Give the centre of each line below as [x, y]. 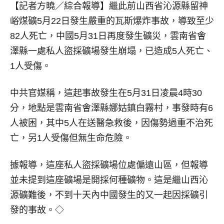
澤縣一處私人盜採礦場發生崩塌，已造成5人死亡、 [111, 51]
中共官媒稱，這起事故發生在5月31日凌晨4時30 [106, 93]
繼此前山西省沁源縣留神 [158, 6]
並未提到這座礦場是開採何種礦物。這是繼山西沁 [109, 180]
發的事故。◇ [37, 210]
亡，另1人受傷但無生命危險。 [71, 138]
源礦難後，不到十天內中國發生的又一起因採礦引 [109, 195]
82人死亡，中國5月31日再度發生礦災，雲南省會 [108, 36]
